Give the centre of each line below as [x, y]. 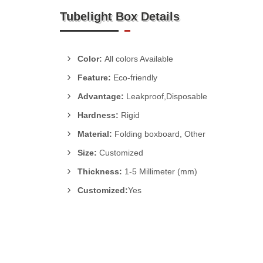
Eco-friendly [135, 77]
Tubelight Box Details [120, 16]
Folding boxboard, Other [160, 134]
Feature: [95, 77]
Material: [96, 134]
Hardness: [99, 115]
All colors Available [139, 59]
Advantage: [102, 96]
